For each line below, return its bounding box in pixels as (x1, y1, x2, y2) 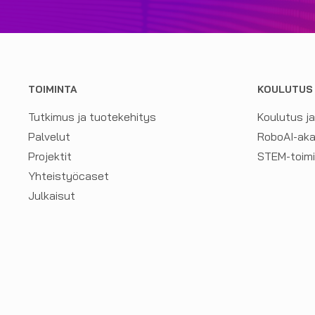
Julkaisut (28, 188, 75, 202)
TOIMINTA (28, 83, 77, 96)
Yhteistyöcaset (28, 169, 109, 183)
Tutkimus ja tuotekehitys (28, 110, 156, 124)
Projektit (28, 149, 72, 163)
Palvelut (28, 129, 70, 143)
